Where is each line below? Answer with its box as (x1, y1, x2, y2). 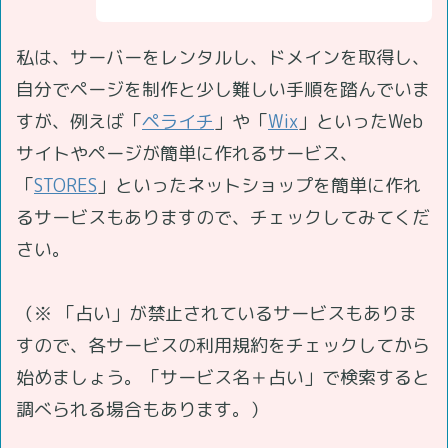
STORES (34, 172, 97, 198)
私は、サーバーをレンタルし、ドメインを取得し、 (16, 44, 430, 70)
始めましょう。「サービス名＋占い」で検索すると (16, 364, 430, 390)
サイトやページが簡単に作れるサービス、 (16, 140, 358, 166)
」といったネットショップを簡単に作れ (97, 172, 421, 198)
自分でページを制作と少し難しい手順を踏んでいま (16, 76, 430, 102)
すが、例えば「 (16, 108, 142, 134)
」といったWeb (298, 108, 423, 134)
